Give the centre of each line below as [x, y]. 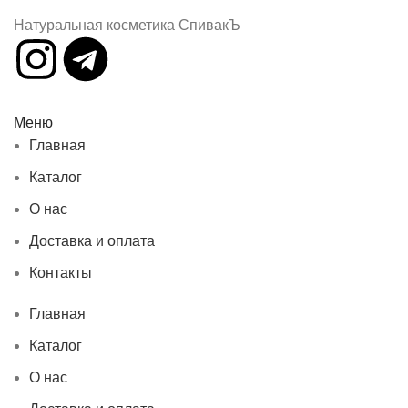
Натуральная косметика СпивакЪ [127, 25]
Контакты [61, 272]
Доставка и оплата [92, 240]
